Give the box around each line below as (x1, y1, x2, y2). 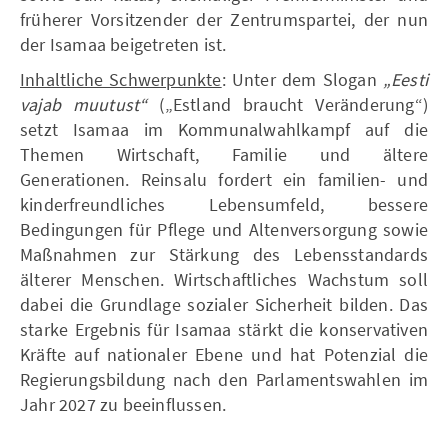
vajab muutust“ (20, 92, 148, 116)
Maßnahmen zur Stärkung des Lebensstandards (20, 242, 428, 266)
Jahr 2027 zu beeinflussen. (20, 392, 227, 416)
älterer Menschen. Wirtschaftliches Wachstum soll (20, 267, 428, 291)
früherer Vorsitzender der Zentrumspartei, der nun (20, 7, 428, 31)
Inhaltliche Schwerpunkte (20, 67, 222, 91)
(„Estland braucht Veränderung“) (147, 92, 428, 116)
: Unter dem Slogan (221, 67, 383, 91)
